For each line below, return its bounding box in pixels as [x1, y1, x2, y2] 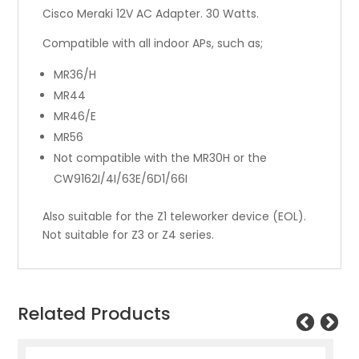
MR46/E [54, 108, 97, 125]
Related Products [18, 301, 171, 327]
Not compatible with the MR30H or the [54, 150, 268, 167]
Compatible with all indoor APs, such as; [42, 35, 264, 52]
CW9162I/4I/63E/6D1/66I [54, 171, 188, 188]
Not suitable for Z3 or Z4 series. [42, 227, 215, 244]
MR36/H [54, 67, 97, 83]
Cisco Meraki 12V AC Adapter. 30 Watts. [42, 6, 260, 22]
